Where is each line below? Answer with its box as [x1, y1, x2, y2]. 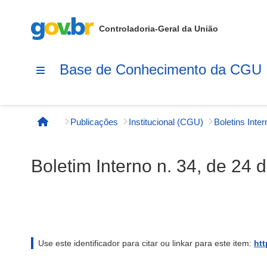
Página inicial [42, 122, 106, 133]
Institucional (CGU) [129, 116, 203, 127]
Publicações [70, 116, 118, 127]
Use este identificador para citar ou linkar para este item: [38, 238, 254, 248]
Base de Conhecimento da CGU [60, 61, 262, 77]
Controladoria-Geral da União [99, 24, 218, 33]
